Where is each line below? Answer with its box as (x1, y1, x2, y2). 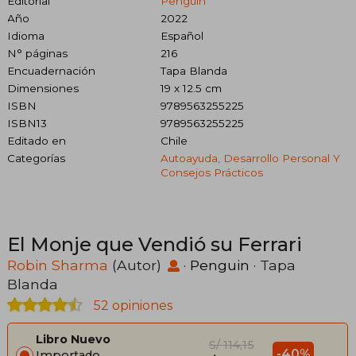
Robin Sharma (7, 257, 108, 274)
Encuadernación (7, 64, 95, 78)
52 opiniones (91, 298, 172, 314)
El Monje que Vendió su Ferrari (7, 233, 302, 257)
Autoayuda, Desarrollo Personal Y (160, 152, 340, 165)
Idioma (7, 29, 44, 43)
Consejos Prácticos (160, 166, 263, 180)
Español (160, 29, 203, 43)
